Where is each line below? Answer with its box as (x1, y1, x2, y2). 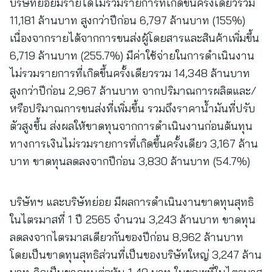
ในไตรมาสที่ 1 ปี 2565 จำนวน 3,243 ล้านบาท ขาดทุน (10, 212, 256, 226)
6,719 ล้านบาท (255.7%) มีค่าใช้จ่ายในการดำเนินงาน (10, 49, 254, 63)
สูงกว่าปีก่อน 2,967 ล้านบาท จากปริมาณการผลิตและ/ (10, 84, 256, 98)
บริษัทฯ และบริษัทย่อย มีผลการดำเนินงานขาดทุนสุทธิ (10, 195, 254, 209)
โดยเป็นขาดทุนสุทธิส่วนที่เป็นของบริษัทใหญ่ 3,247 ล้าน (10, 248, 262, 262)
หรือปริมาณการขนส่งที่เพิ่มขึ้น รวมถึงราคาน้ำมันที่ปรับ (10, 101, 255, 115)
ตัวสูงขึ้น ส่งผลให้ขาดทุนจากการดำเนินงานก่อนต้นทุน (10, 119, 253, 133)
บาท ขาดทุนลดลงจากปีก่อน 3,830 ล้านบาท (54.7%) (10, 154, 250, 168)
